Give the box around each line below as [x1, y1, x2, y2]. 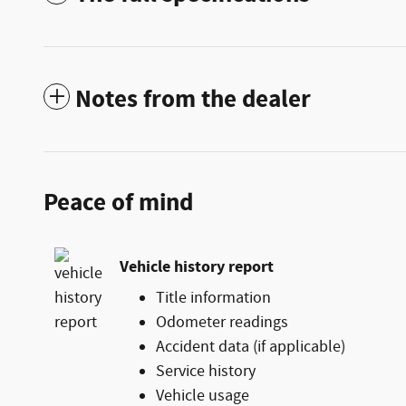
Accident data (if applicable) [156, 336, 345, 359]
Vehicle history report [120, 255, 274, 278]
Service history [156, 361, 256, 383]
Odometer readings [156, 312, 288, 334]
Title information [156, 287, 271, 310]
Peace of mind [43, 187, 193, 220]
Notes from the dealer [75, 83, 311, 117]
